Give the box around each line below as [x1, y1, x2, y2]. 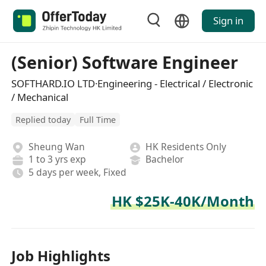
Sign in [213, 14, 243, 28]
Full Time [79, 114, 116, 126]
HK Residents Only [145, 140, 227, 153]
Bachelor [145, 153, 184, 166]
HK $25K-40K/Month [111, 191, 254, 211]
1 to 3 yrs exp [28, 153, 86, 166]
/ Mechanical [11, 90, 69, 104]
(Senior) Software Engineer [11, 50, 239, 74]
